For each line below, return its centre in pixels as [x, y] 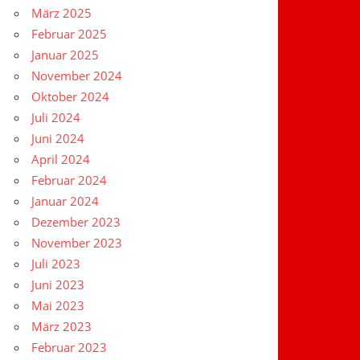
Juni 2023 [58, 285]
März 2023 [62, 327]
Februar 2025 [70, 34]
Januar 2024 [65, 201]
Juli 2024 [56, 118]
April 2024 [61, 160]
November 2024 [77, 76]
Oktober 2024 [71, 97]
